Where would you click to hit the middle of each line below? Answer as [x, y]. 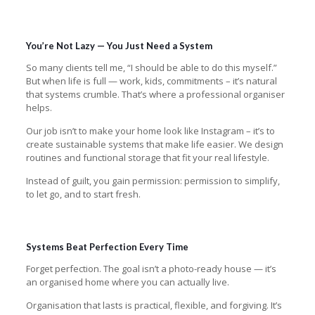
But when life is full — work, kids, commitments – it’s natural [151, 81]
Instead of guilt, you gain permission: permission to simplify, [153, 180]
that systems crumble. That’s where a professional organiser [155, 94]
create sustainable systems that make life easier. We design [154, 144]
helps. [39, 107]
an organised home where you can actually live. [127, 282]
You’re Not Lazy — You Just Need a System [119, 45]
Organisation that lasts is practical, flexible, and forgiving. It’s [154, 305]
